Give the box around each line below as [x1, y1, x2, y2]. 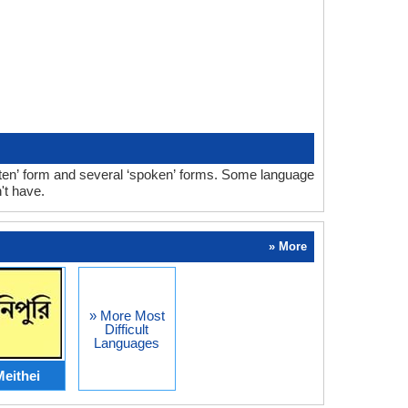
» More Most [88, 307, 165, 323]
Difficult [105, 321, 148, 337]
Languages [94, 334, 159, 351]
